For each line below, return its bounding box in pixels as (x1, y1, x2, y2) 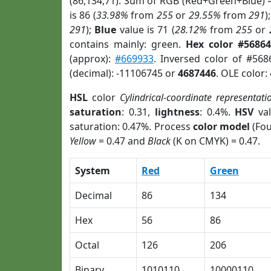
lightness (154, 105, 200, 119)
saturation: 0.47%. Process (70, 120, 193, 133)
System (75, 164, 110, 177)
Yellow (70, 134, 96, 148)
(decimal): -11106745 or (70, 67, 178, 80)
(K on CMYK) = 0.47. (171, 134, 260, 148)
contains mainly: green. (70, 38, 186, 51)
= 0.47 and (96, 134, 148, 148)
